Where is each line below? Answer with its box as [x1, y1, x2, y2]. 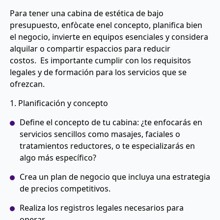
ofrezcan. [10, 78, 47, 89]
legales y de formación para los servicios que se [10, 66, 187, 78]
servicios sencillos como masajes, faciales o [20, 128, 180, 139]
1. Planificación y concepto [10, 97, 108, 109]
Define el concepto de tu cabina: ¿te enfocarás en [20, 116, 202, 128]
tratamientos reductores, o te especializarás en [20, 140, 195, 151]
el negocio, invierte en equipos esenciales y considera [10, 31, 208, 42]
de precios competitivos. [20, 183, 110, 194]
